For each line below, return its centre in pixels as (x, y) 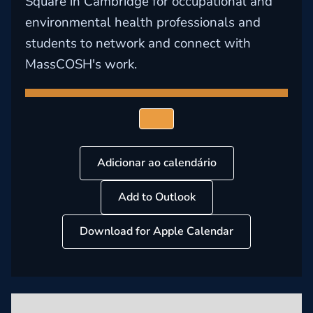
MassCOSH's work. (81, 64)
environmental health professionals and (143, 22)
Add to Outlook (156, 197)
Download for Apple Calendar (156, 231)
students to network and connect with (138, 43)
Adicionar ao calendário (156, 163)
